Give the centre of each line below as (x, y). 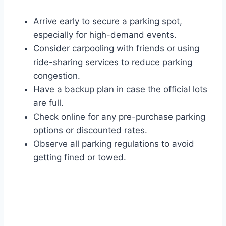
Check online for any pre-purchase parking (119, 117)
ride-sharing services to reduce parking (113, 62)
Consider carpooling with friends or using (116, 49)
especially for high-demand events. (105, 35)
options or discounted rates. (90, 130)
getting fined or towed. (80, 158)
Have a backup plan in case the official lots (120, 90)
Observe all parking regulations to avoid (114, 144)
